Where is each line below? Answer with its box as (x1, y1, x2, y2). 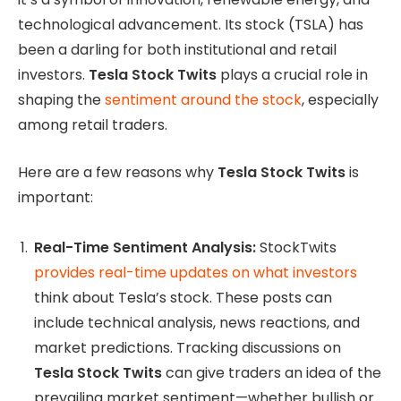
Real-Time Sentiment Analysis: (34, 237, 256, 259)
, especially (302, 89, 379, 110)
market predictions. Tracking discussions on (34, 337, 341, 359)
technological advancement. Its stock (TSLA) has (18, 13, 363, 35)
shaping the (18, 89, 105, 110)
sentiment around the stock (105, 89, 302, 110)
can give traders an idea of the (162, 363, 381, 384)
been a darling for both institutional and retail (18, 38, 337, 60)
